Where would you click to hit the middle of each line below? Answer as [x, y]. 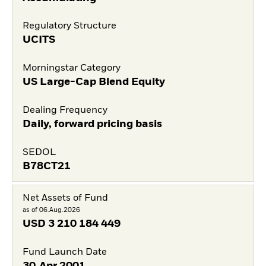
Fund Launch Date [64, 252]
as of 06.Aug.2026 [51, 210]
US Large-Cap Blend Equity [94, 82]
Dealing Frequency [65, 110]
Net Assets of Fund [65, 198]
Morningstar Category [71, 68]
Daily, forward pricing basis [92, 124]
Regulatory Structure [69, 26]
